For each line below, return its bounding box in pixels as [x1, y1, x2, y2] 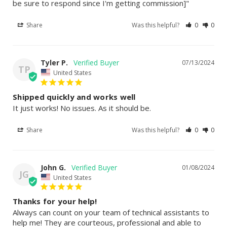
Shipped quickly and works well [13, 91, 136, 102]
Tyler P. [41, 58, 68, 68]
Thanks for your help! [13, 196, 97, 207]
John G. [41, 162, 66, 172]
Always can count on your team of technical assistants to [13, 207, 209, 218]
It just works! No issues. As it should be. [13, 102, 151, 113]
